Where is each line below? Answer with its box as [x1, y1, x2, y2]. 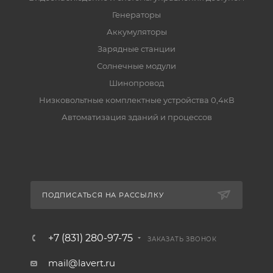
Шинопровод [109, 78, 164, 88]
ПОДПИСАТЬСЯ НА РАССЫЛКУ [42, 191, 164, 199]
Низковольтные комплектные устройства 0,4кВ [38, 95, 235, 105]
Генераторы [112, 10, 161, 19]
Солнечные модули [97, 61, 176, 71]
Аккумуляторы [106, 27, 167, 37]
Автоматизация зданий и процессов [61, 112, 212, 122]
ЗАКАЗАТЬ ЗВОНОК [147, 235, 217, 243]
